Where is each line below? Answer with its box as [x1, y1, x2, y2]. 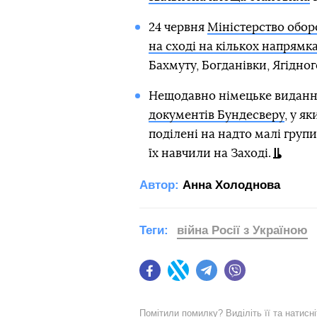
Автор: [139, 178, 179, 192]
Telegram [217, 271, 259, 283]
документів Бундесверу [148, 108, 284, 121]
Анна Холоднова [183, 178, 280, 192]
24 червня [148, 21, 207, 33]
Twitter [189, 271, 219, 283]
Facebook [161, 271, 205, 283]
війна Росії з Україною [177, 223, 308, 237]
